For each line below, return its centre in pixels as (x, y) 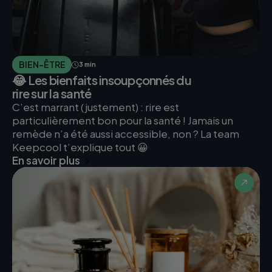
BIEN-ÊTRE (42, 65)
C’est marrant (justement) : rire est (96, 107)
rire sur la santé (52, 93)
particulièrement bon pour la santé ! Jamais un (123, 121)
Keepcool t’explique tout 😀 (80, 147)
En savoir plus (46, 161)
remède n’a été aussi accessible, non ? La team (126, 134)
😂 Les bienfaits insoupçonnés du (102, 80)
